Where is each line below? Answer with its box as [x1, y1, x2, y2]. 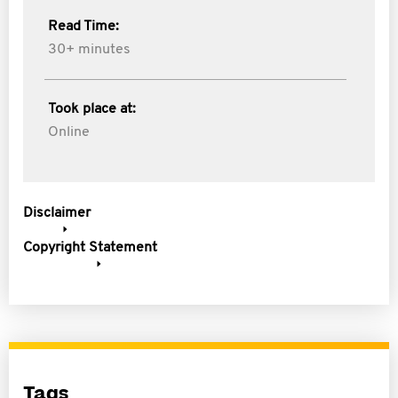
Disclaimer [23, 206, 91, 220]
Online [48, 125, 90, 139]
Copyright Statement [23, 241, 157, 255]
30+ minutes [48, 43, 131, 57]
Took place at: [48, 102, 136, 116]
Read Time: [48, 20, 119, 34]
